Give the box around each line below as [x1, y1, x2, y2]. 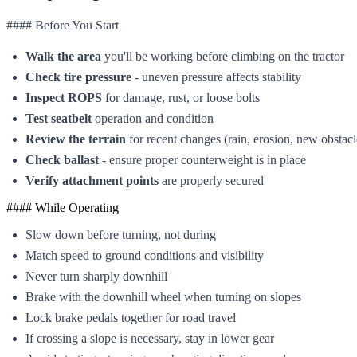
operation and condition [92, 111, 214, 125]
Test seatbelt [25, 111, 92, 125]
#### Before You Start [6, 18, 119, 32]
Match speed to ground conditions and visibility [25, 248, 264, 262]
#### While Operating [6, 200, 119, 214]
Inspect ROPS [25, 90, 102, 104]
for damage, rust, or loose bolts [102, 90, 260, 104]
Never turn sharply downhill [25, 269, 167, 283]
